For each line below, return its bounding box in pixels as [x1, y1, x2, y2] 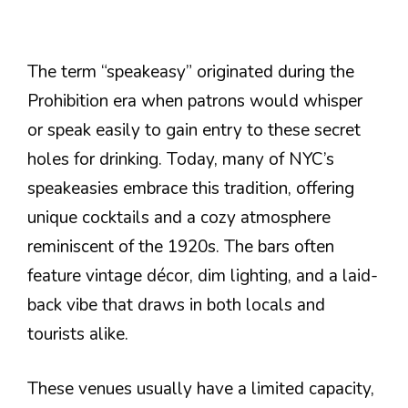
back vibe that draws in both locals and [27, 292, 325, 317]
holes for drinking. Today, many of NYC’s [27, 147, 334, 171]
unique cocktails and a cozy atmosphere [27, 205, 331, 229]
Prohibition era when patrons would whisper [27, 88, 362, 113]
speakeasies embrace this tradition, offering [27, 176, 354, 200]
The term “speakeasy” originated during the [27, 59, 354, 84]
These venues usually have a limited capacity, [27, 377, 374, 402]
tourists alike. [27, 321, 128, 346]
